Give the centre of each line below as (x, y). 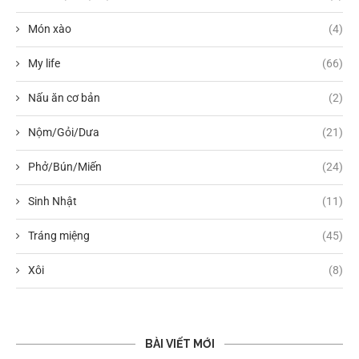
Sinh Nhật (52, 201)
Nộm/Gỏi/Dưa (64, 132)
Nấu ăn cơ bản (64, 97)
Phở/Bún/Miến (65, 166)
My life (44, 63)
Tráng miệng (59, 235)
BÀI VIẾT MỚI (179, 343)
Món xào (50, 28)
